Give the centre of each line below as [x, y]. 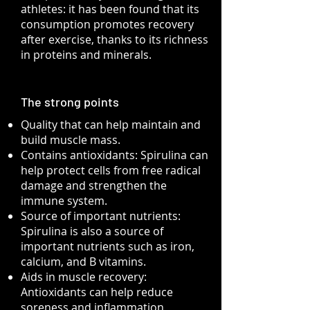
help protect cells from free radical [111, 170]
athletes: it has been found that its [110, 9]
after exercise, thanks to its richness [115, 39]
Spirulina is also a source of [92, 231]
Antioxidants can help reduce [97, 292]
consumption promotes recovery [107, 24]
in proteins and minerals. [86, 55]
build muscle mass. [71, 140]
